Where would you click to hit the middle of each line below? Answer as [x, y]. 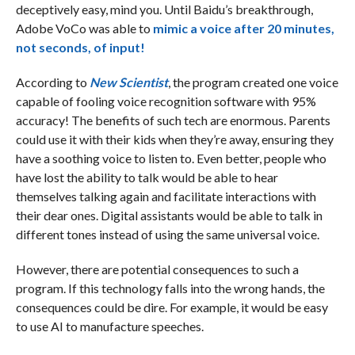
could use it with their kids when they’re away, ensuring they [174, 139]
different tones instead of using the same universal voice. [167, 235]
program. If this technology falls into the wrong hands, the [170, 288]
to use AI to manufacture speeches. [109, 326]
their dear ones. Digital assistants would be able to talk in [169, 216]
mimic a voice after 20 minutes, [243, 29]
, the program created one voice [253, 82]
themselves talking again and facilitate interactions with [166, 197]
